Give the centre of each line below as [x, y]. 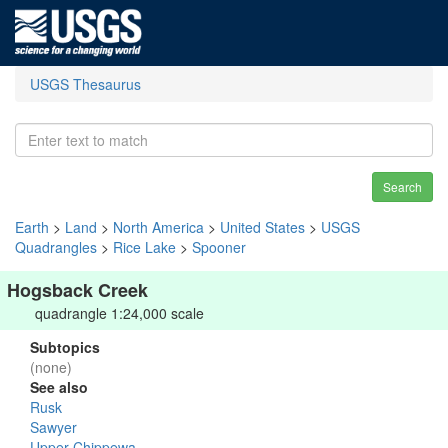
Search [402, 186]
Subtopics [65, 347]
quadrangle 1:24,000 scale [119, 313]
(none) [51, 367]
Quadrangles [56, 247]
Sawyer [53, 427]
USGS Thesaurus [85, 84]
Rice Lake [144, 247]
